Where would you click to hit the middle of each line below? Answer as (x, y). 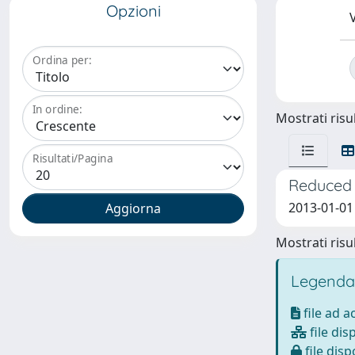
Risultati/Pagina (73, 158)
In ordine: (57, 109)
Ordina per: (62, 60)
